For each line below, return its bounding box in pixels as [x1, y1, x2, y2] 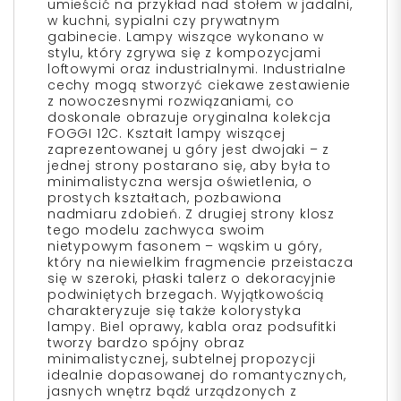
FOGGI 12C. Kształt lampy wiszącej [47, 124, 286, 143]
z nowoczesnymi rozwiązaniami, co [47, 92, 294, 111]
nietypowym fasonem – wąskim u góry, [47, 237, 323, 256]
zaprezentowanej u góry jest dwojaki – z [47, 141, 330, 159]
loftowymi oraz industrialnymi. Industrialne [47, 60, 346, 79]
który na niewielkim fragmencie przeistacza [47, 253, 354, 272]
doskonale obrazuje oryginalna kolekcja [47, 108, 331, 127]
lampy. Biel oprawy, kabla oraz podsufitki [47, 318, 337, 337]
